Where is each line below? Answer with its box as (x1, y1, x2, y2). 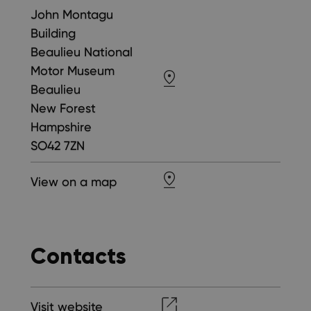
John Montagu (31, 7, 113, 22)
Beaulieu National (31, 44, 133, 60)
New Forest (31, 101, 96, 116)
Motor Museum (31, 63, 115, 78)
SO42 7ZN (31, 138, 85, 153)
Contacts (31, 242, 126, 270)
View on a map (31, 174, 117, 190)
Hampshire (31, 119, 92, 135)
